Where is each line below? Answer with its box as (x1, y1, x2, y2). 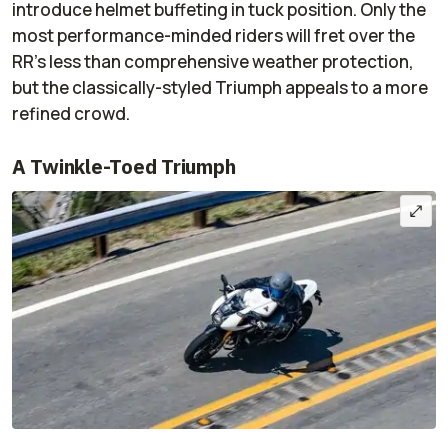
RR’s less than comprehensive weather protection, (12, 49, 414, 73)
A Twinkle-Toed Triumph (12, 152, 236, 180)
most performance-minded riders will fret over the (12, 23, 415, 47)
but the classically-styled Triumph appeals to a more (12, 75, 428, 99)
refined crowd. (12, 101, 130, 125)
